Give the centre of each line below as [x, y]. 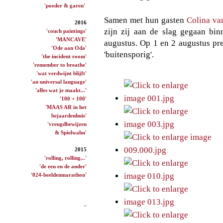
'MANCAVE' [71, 39]
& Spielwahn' [71, 132]
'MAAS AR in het [66, 107]
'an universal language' [59, 81]
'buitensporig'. [129, 54]
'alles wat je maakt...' [61, 90]
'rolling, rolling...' [65, 158]
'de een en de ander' [63, 166]
